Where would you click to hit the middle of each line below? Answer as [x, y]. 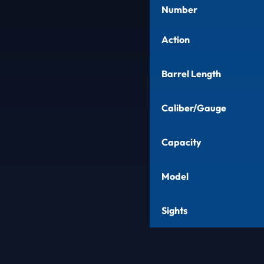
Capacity [181, 142]
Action [176, 39]
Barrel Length [191, 73]
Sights [174, 210]
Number [179, 9]
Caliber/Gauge [194, 108]
